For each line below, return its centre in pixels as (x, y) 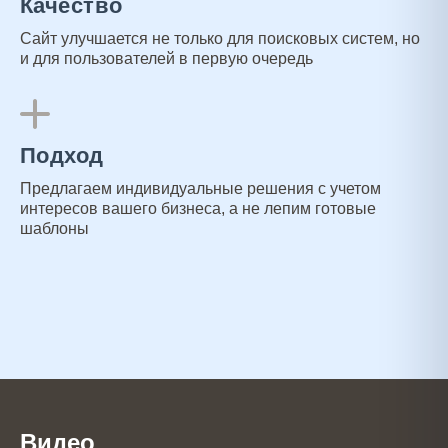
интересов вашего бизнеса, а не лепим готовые (198, 208)
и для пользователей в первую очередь (166, 58)
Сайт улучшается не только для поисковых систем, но (220, 38)
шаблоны (54, 228)
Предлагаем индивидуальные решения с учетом (200, 188)
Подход (62, 155)
